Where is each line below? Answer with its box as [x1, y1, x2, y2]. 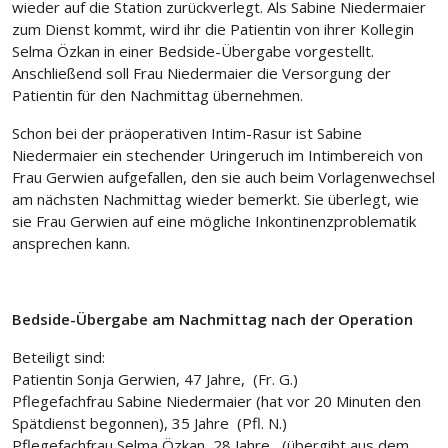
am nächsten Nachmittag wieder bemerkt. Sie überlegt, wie [12, 189, 419, 210]
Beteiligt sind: [12, 347, 105, 368]
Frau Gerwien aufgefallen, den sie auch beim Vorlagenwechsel [12, 167, 435, 188]
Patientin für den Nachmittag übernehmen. [12, 85, 303, 106]
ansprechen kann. [12, 233, 130, 254]
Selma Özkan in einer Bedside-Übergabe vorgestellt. [12, 41, 374, 62]
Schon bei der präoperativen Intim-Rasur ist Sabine [12, 123, 362, 144]
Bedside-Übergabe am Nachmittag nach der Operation [12, 309, 413, 330]
